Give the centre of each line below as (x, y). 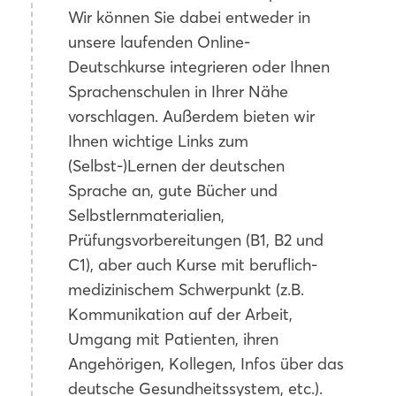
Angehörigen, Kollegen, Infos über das (206, 364)
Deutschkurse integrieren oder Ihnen (199, 67)
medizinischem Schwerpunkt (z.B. (186, 289)
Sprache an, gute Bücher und (173, 190)
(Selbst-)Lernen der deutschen (176, 166)
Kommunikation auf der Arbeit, (180, 314)
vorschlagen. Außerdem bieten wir (191, 116)
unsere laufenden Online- (159, 42)
